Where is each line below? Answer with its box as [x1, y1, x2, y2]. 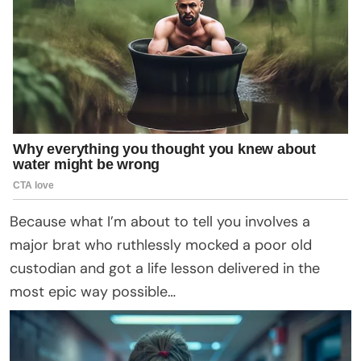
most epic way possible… [10, 281, 176, 301]
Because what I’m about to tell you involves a [10, 211, 310, 231]
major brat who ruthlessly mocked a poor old [10, 234, 312, 255]
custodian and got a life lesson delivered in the [10, 258, 320, 278]
